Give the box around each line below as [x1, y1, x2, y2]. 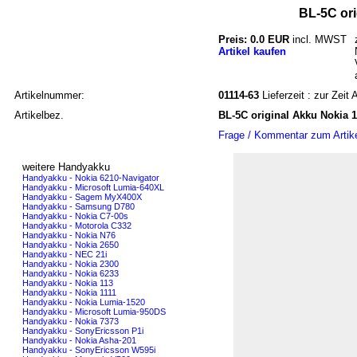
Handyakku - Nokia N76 [22, 229, 116, 240]
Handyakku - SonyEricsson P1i [22, 325, 143, 335]
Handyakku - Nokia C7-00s [22, 210, 128, 221]
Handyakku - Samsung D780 [22, 201, 135, 211]
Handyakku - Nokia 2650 [22, 239, 119, 249]
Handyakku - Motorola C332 [22, 220, 131, 230]
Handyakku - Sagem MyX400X [22, 191, 142, 202]
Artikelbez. [14, 108, 64, 121]
